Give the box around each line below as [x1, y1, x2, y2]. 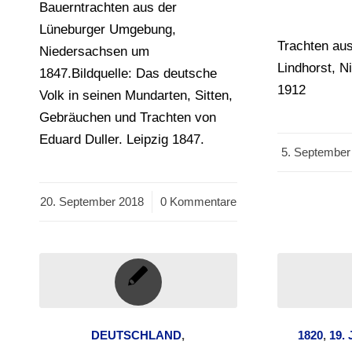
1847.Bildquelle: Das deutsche [39, 66, 217, 82]
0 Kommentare [159, 195, 236, 209]
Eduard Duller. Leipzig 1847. [39, 132, 204, 148]
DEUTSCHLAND [91, 328, 182, 343]
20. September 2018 [39, 195, 144, 209]
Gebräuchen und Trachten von [39, 110, 216, 126]
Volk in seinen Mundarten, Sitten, [39, 88, 233, 104]
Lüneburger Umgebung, [39, 22, 176, 38]
